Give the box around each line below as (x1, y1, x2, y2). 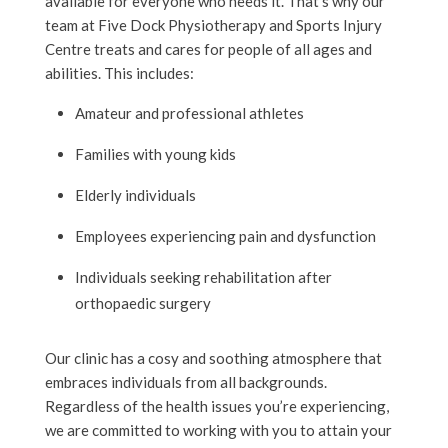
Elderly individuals (74, 185, 196, 204)
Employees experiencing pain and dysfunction (74, 226, 376, 245)
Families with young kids (74, 144, 236, 163)
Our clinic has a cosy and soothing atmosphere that (44, 348, 382, 367)
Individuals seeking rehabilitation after (74, 267, 332, 286)
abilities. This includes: (44, 63, 194, 82)
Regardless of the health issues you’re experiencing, (44, 396, 389, 415)
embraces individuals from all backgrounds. (44, 372, 327, 391)
